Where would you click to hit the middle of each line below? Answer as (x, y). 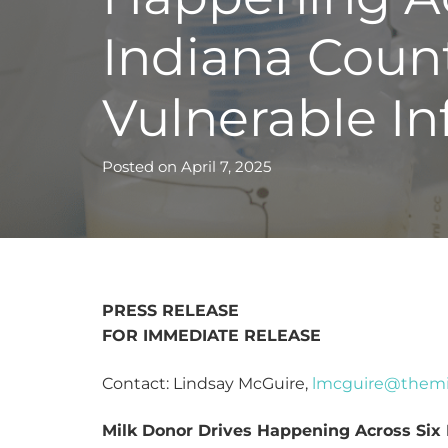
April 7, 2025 (226, 167)
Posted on (141, 167)
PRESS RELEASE (170, 311)
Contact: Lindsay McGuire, (207, 383)
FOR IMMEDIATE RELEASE (211, 336)
